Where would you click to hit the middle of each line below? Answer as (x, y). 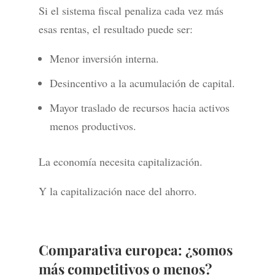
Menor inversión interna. (104, 59)
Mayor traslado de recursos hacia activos (139, 108)
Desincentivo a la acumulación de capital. (142, 83)
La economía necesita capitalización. (120, 162)
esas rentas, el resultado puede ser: (115, 29)
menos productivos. (93, 126)
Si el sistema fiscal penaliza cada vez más (131, 11)
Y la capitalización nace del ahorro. (118, 191)
